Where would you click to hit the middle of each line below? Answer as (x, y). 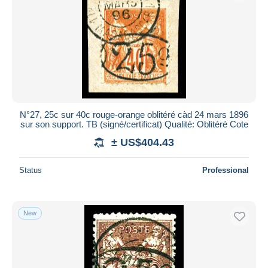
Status (31, 170)
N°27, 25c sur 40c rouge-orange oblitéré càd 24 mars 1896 (134, 114)
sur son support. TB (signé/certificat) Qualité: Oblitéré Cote (134, 124)
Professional (226, 170)
